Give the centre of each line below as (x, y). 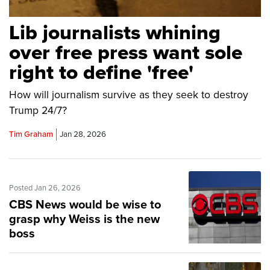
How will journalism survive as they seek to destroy (129, 95)
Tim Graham (31, 135)
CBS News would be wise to (85, 205)
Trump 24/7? (38, 111)
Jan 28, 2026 (83, 135)
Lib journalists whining (115, 33)
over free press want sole (126, 53)
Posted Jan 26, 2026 (45, 188)
